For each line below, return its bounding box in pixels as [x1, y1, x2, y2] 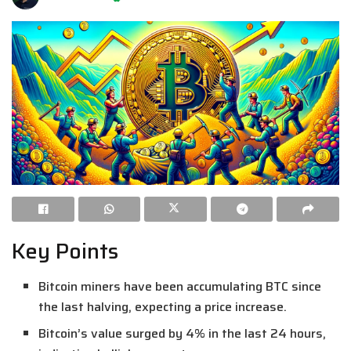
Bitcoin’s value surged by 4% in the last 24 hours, [38, 323, 327, 343]
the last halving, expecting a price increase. [38, 296, 288, 317]
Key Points [12, 234, 118, 269]
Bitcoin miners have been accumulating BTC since [38, 276, 322, 296]
